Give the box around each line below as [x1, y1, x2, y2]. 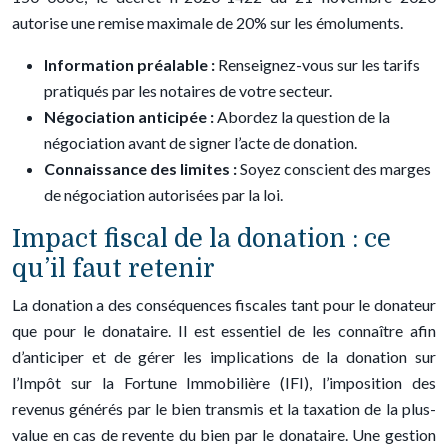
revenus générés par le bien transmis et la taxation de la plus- [12, 399, 436, 418]
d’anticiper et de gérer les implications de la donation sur [12, 347, 436, 366]
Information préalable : [44, 55, 218, 74]
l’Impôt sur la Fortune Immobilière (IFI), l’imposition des [12, 373, 436, 392]
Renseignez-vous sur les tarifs [218, 55, 420, 74]
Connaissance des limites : [44, 159, 240, 178]
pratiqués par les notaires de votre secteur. [44, 81, 332, 100]
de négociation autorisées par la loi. [44, 185, 283, 204]
